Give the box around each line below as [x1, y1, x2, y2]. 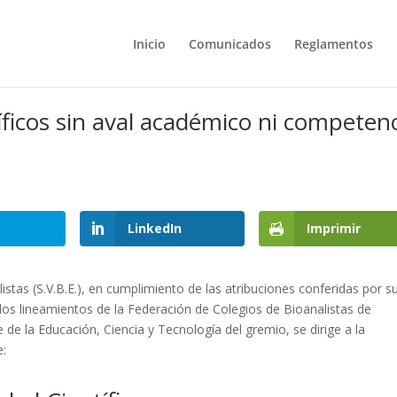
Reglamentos [294, 35, 373, 52]
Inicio [133, 35, 166, 52]
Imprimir [306, 220, 361, 237]
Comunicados [189, 35, 271, 52]
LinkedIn [128, 220, 183, 237]
